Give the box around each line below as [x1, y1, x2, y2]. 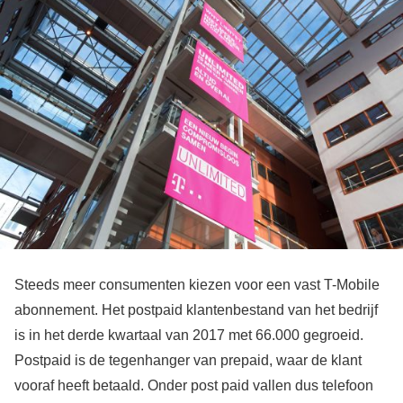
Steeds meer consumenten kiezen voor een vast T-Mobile [14, 276, 380, 292]
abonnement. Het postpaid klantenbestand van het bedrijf [14, 301, 378, 318]
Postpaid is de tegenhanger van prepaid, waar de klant [14, 352, 362, 368]
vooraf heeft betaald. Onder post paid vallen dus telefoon [14, 377, 373, 393]
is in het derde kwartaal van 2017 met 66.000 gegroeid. [14, 327, 363, 343]
